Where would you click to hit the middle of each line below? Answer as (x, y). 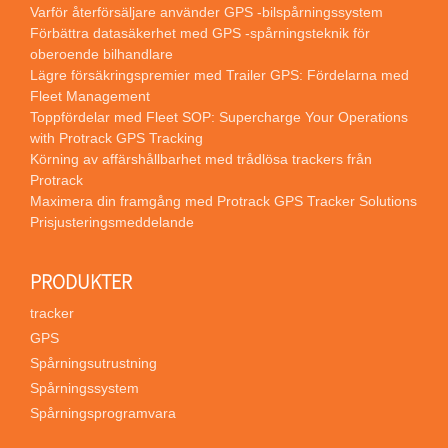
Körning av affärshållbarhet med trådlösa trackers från (201, 158)
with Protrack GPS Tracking (116, 137)
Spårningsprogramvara (103, 413)
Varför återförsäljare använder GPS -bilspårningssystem (206, 11)
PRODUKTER (81, 281)
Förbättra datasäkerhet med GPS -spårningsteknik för (200, 32)
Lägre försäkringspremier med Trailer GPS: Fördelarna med (219, 74)
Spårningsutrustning (93, 363)
